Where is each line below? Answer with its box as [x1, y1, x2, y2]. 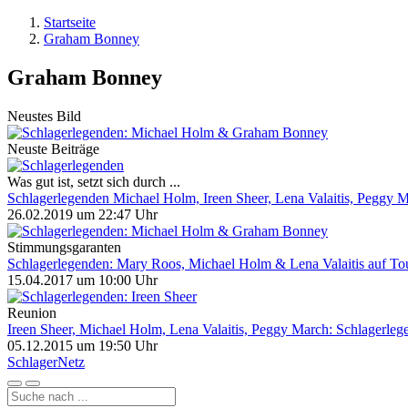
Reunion [7, 304, 56, 321]
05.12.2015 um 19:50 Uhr [7, 337, 158, 353]
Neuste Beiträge [7, 140, 99, 157]
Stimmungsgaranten [7, 239, 121, 255]
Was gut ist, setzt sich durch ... [7, 173, 180, 189]
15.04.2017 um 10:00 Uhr [7, 271, 158, 288]
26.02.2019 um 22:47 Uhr [7, 206, 158, 222]
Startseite [44, 15, 96, 30]
